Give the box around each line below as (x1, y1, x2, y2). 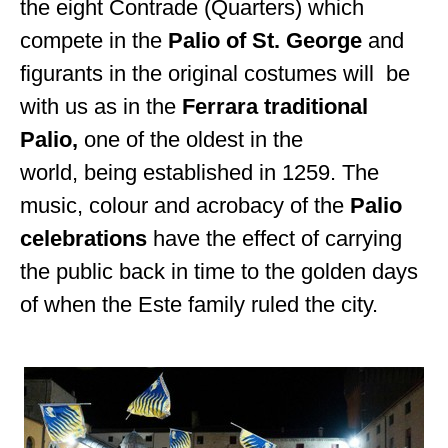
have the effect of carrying (153, 226, 403, 252)
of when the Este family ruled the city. (20, 292, 379, 318)
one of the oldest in (84, 127, 274, 153)
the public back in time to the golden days (20, 259, 419, 285)
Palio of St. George (168, 28, 363, 54)
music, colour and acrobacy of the (20, 193, 351, 219)
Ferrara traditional (182, 94, 369, 120)
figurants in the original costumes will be (20, 61, 411, 87)
